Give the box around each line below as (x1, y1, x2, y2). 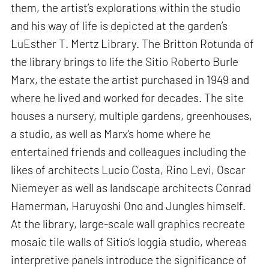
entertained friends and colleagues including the (11, 145, 247, 159)
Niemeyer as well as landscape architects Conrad (11, 181, 252, 195)
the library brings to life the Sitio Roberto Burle (11, 55, 239, 69)
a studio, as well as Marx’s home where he (11, 127, 211, 141)
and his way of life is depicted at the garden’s (11, 19, 228, 33)
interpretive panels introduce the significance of (11, 253, 247, 267)
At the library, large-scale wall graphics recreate (11, 217, 246, 231)
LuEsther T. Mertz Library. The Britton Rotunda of (11, 37, 255, 51)
